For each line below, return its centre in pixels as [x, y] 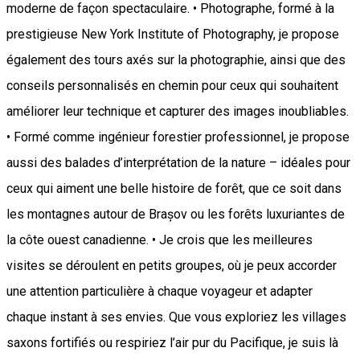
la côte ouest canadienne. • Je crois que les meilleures [160, 240]
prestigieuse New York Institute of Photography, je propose [173, 35]
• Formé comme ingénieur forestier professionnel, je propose [178, 137]
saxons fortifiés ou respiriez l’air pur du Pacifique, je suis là [172, 343]
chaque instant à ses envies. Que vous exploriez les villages [176, 317]
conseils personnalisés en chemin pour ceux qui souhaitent [172, 86]
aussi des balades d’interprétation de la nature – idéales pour [178, 163]
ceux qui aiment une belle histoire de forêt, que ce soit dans [174, 189]
